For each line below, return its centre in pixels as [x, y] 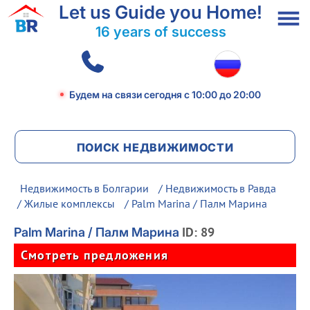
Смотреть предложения [94, 255]
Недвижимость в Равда [221, 188]
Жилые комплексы [70, 203]
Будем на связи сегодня [127, 94]
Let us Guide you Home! [161, 12]
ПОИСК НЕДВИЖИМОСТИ [155, 147]
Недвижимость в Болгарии [84, 188]
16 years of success [161, 32]
